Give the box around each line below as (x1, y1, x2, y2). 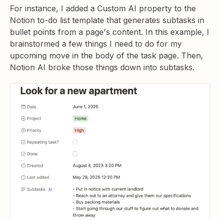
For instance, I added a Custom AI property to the (10, 3, 196, 14)
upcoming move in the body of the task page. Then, (10, 51, 203, 61)
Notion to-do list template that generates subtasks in (10, 15, 204, 26)
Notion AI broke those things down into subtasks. (10, 62, 194, 73)
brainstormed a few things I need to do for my (10, 39, 182, 49)
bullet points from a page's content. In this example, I (10, 27, 209, 37)
